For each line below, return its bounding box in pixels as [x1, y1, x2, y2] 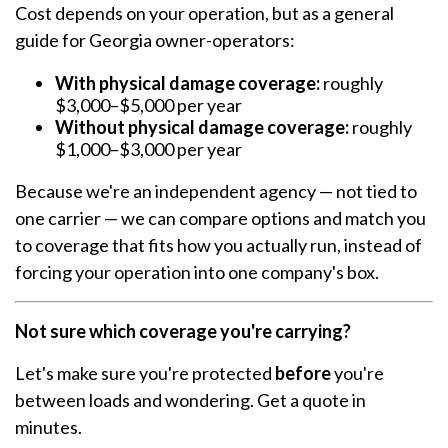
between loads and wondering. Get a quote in [15, 389, 366, 412]
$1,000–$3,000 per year [55, 138, 242, 161]
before [275, 362, 331, 385]
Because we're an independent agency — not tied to [15, 180, 417, 203]
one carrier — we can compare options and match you [15, 207, 426, 230]
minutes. [15, 416, 82, 439]
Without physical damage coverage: [55, 116, 349, 139]
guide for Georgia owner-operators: [15, 29, 295, 52]
